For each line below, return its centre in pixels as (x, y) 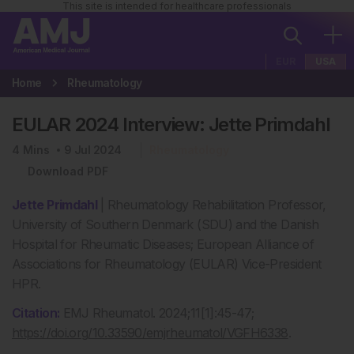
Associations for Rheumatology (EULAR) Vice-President (167, 264)
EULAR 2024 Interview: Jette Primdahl (171, 124)
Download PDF (68, 171)
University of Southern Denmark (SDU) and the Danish (166, 224)
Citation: (36, 313)
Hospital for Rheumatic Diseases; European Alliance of (163, 244)
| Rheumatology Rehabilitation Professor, (212, 205)
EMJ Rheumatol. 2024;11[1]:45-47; (157, 313)
